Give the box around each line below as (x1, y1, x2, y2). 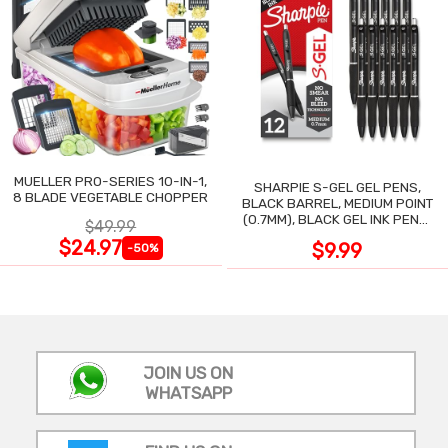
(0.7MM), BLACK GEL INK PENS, (243, 210, 432, 227)
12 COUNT (307, 226, 368, 243)
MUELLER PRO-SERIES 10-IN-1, (13, 172, 208, 189)
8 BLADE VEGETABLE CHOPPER (13, 188, 209, 205)
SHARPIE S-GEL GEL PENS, (253, 178, 421, 195)
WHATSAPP (144, 382, 232, 403)
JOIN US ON (143, 362, 233, 383)
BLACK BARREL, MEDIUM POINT (241, 194, 433, 211)
